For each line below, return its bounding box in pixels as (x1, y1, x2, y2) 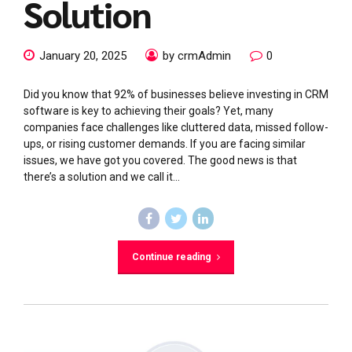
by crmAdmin (163, 49, 231, 64)
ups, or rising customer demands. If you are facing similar (24, 137, 306, 151)
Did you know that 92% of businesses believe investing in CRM (24, 88, 328, 101)
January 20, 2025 (39, 49, 126, 64)
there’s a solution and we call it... (24, 170, 180, 184)
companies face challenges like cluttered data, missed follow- (24, 121, 328, 134)
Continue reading (131, 251, 211, 262)
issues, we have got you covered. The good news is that (24, 154, 297, 167)
